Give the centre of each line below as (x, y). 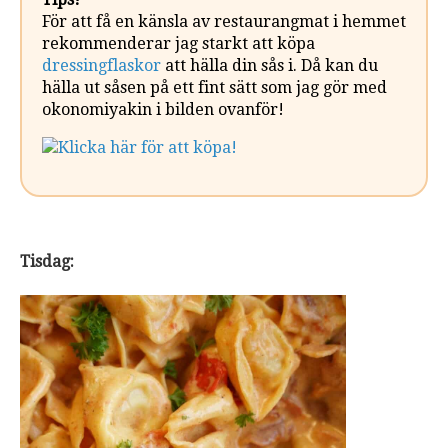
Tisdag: (47, 262)
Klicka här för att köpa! (147, 148)
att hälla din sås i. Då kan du (269, 66)
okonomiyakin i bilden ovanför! (163, 110)
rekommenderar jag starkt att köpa (178, 44)
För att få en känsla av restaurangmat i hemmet (224, 22)
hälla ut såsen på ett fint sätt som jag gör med (214, 88)
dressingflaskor (101, 66)
